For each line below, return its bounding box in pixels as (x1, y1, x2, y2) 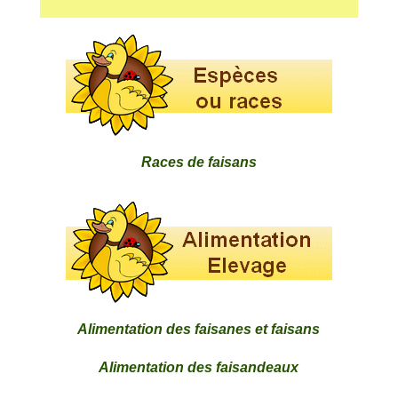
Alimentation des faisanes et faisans (77, 322, 321, 338)
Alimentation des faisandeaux (99, 360, 299, 376)
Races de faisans (140, 155, 257, 171)
